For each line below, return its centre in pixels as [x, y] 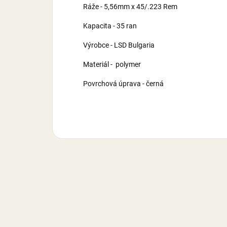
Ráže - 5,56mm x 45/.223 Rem [130, 7]
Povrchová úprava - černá [123, 84]
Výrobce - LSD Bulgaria [119, 45]
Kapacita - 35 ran [110, 26]
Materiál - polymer [112, 65]
